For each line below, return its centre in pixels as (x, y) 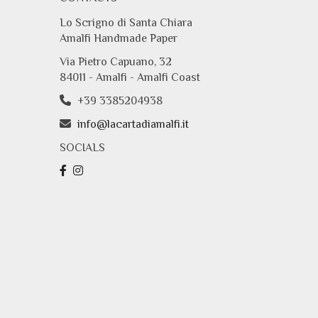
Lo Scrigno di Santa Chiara (126, 22)
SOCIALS (82, 147)
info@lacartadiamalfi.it (133, 124)
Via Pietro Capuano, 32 (115, 61)
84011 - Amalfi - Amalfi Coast (130, 77)
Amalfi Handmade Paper (118, 38)
